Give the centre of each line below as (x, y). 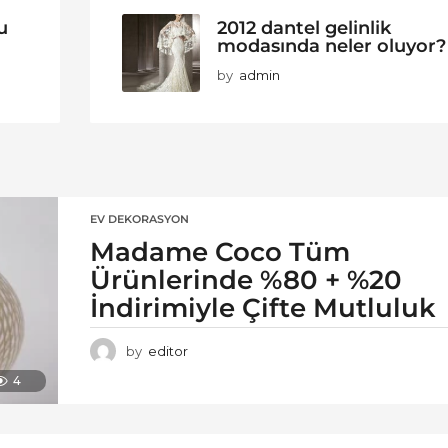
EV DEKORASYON (139, 219)
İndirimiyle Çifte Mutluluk (263, 308)
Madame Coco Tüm (220, 252)
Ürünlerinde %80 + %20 (246, 280)
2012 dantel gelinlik (304, 28)
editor (168, 351)
